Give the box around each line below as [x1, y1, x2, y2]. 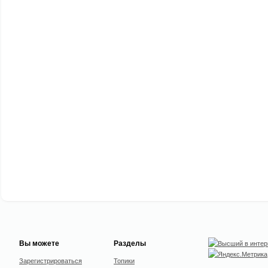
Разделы [114, 237, 146, 248]
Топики [114, 255, 135, 265]
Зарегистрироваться [19, 255, 82, 265]
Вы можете [19, 237, 59, 248]
